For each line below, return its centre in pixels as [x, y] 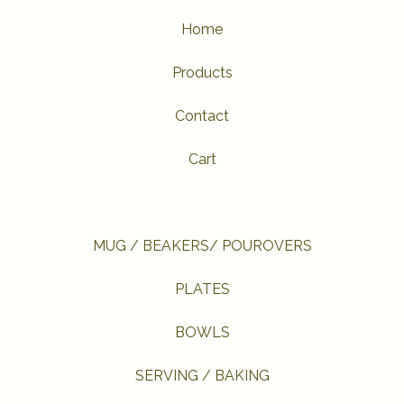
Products [202, 73]
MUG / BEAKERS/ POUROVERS [202, 246]
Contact [202, 116]
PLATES [202, 289]
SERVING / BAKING [202, 376]
